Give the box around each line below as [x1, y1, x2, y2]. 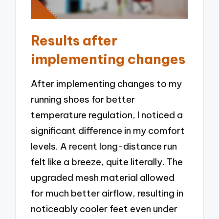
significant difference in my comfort [31, 125, 185, 137]
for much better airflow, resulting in [31, 187, 184, 199]
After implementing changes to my [31, 78, 182, 90]
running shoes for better [31, 93, 135, 106]
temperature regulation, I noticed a [31, 109, 183, 121]
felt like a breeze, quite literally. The [31, 156, 183, 168]
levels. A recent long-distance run [31, 140, 177, 153]
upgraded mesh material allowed [31, 172, 175, 184]
